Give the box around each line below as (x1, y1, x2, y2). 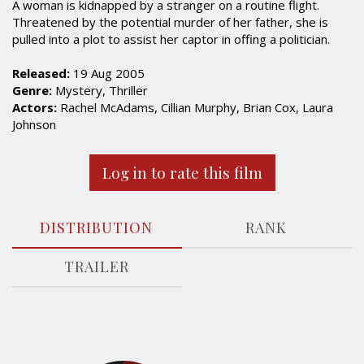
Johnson (12, 116, 56, 132)
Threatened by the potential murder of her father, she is (12, 14, 328, 30)
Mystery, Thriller (52, 82, 148, 98)
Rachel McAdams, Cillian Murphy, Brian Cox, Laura (57, 99, 333, 115)
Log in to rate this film (102, 162, 262, 183)
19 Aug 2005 (70, 65, 145, 81)
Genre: (12, 82, 52, 98)
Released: (12, 65, 70, 81)
